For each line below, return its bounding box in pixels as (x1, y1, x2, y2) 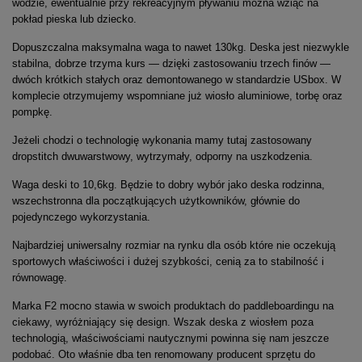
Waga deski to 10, (12, 179, 97, 192)
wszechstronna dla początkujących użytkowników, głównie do (12, 195, 300, 208)
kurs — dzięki (125, 57, 190, 70)
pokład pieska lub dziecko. (12, 13, 137, 26)
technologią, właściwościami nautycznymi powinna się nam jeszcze (12, 332, 329, 345)
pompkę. (12, 106, 53, 119)
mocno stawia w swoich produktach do (57, 300, 243, 313)
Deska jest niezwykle (250, 41, 349, 54)
